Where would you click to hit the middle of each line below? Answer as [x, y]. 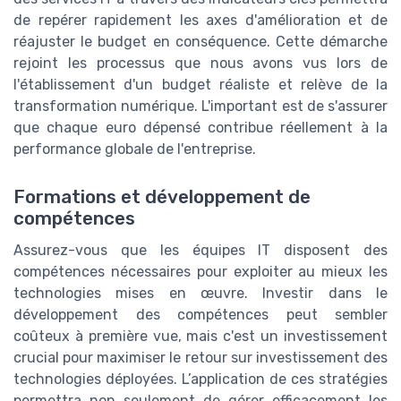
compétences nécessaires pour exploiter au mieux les [200, 272]
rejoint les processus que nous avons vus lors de [200, 64]
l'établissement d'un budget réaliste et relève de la [200, 85]
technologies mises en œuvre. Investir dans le [200, 294]
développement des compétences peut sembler [200, 315]
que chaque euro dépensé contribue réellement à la [200, 128]
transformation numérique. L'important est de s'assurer [200, 107]
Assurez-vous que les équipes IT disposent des [200, 251]
